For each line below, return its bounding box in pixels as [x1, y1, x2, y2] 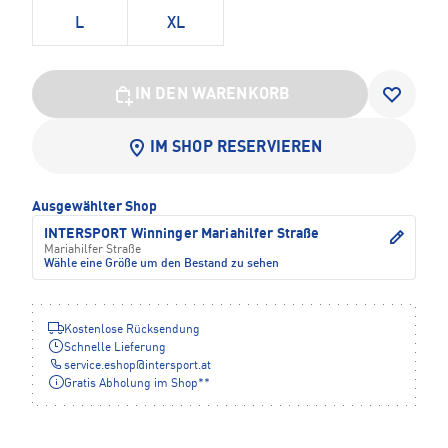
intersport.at [145, 359, 211, 372]
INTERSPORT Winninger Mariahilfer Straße [44, 226, 320, 241]
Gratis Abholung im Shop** [64, 377, 210, 390]
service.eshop [64, 359, 136, 372]
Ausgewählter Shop [32, 199, 157, 214]
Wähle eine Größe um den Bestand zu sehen [44, 257, 279, 270]
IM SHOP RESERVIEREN [149, 139, 323, 156]
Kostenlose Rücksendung [64, 323, 200, 336]
